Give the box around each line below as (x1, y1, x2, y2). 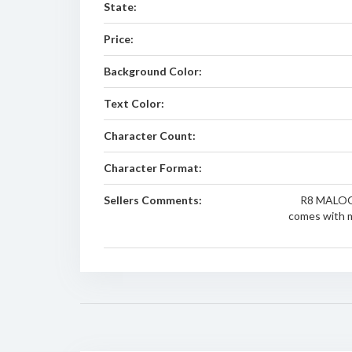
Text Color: (104, 97, 164, 110)
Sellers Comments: (104, 193, 202, 207)
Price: (104, 32, 134, 46)
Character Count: (104, 129, 196, 142)
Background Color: (104, 64, 202, 78)
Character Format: (104, 161, 202, 174)
